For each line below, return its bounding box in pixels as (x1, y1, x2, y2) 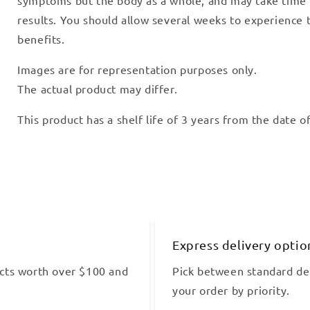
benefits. (17, 31, 65, 46)
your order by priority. (172, 282, 290, 297)
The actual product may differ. (17, 81, 178, 95)
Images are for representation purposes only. (17, 62, 257, 76)
